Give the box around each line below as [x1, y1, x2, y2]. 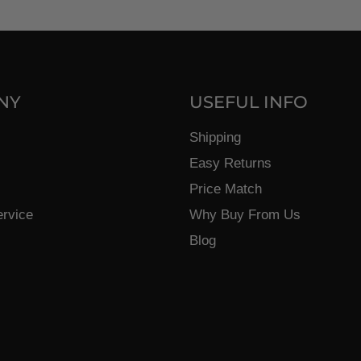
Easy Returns [189, 155, 272, 171]
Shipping [189, 129, 242, 145]
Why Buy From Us [189, 206, 301, 222]
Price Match [189, 180, 263, 197]
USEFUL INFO [189, 91, 309, 112]
